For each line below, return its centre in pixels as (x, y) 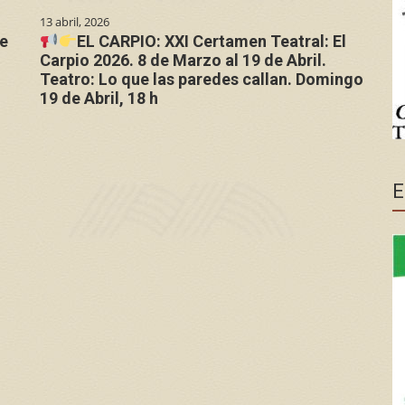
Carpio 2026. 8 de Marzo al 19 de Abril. (183, 60)
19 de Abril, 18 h (99, 98)
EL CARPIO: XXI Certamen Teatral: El (212, 41)
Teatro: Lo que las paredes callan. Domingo (202, 79)
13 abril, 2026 (75, 21)
